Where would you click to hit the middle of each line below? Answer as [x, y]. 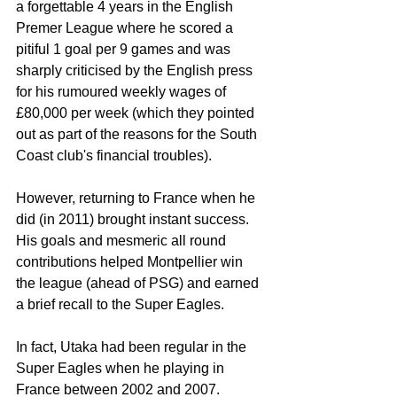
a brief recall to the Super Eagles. [120, 304]
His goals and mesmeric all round [123, 240]
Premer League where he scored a [126, 27]
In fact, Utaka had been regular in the [133, 346]
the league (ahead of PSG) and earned [139, 283]
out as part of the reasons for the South [138, 134]
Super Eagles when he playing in [122, 368]
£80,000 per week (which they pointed [137, 113]
